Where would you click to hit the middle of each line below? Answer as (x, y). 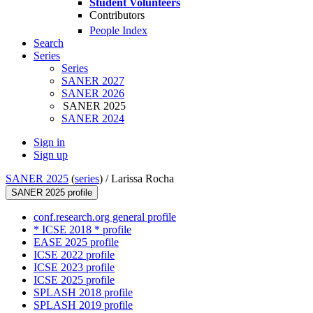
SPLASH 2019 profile (83, 305)
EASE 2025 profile (76, 242)
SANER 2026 (93, 94)
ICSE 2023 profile (74, 268)
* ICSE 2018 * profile (82, 230)
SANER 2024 (93, 119)
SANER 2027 (93, 81)
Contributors (117, 15)
